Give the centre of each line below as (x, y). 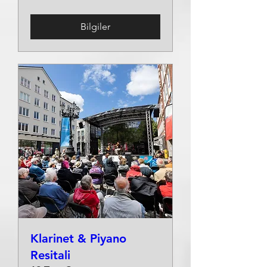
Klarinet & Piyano (78, 238)
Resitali (50, 255)
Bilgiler (95, 27)
